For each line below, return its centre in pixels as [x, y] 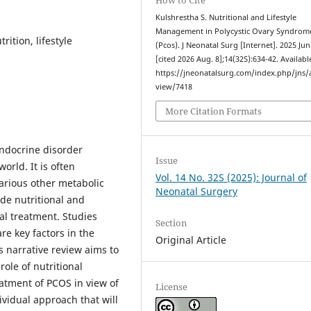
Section [171, 223]
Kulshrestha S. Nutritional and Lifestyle [226, 17]
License [172, 286]
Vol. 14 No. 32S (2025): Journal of [232, 178]
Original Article [191, 240]
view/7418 [174, 86]
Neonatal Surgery [197, 192]
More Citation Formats [214, 111]
